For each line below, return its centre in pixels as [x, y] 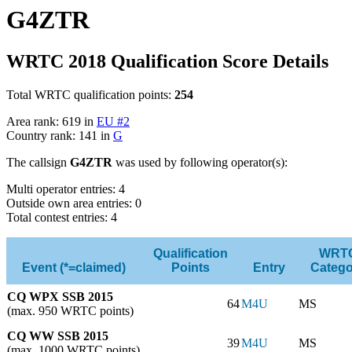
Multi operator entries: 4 [66, 189]
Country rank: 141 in [60, 135]
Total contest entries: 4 [62, 217]
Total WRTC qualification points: [90, 94]
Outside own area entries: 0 [74, 203]
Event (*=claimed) [73, 267]
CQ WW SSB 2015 [58, 335]
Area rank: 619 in [51, 121]
